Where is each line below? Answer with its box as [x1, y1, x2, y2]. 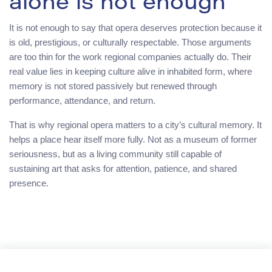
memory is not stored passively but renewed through [9, 80, 217, 91]
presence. [9, 177, 49, 188]
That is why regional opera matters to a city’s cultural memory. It [9, 119, 262, 130]
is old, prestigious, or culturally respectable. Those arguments [9, 36, 251, 47]
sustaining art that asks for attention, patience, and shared [9, 163, 237, 174]
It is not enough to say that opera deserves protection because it [9, 22, 262, 33]
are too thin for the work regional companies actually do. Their [9, 51, 251, 62]
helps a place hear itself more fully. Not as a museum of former [9, 134, 257, 144]
